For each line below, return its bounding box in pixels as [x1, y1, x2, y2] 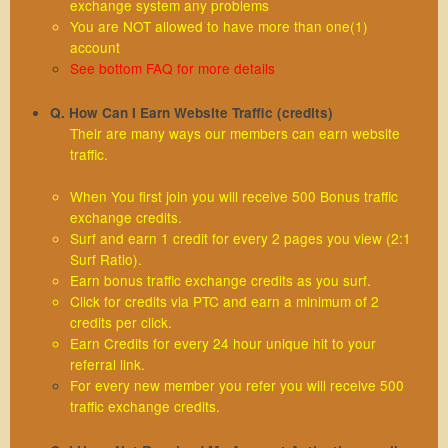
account [70, 36, 120, 57]
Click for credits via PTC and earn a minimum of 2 [70, 290, 379, 311]
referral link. [70, 353, 145, 374]
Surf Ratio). [70, 248, 142, 269]
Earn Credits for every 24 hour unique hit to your [70, 332, 376, 353]
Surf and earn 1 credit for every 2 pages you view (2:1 [70, 227, 411, 248]
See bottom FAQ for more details [70, 57, 275, 78]
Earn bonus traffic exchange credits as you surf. [70, 269, 371, 290]
